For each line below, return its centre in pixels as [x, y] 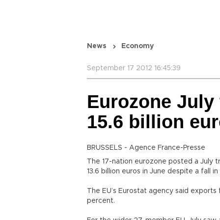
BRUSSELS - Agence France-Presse [146, 148]
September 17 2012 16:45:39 [134, 68]
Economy [137, 46]
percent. [101, 201]
